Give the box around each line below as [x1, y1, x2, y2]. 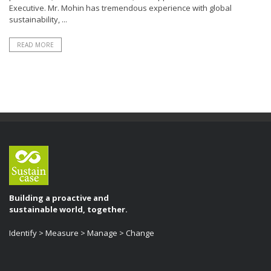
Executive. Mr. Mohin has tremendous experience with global [9, 2, 232, 13]
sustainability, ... [9, 14, 67, 25]
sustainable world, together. [9, 204, 128, 215]
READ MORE [17, 41, 54, 49]
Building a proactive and [9, 192, 109, 203]
